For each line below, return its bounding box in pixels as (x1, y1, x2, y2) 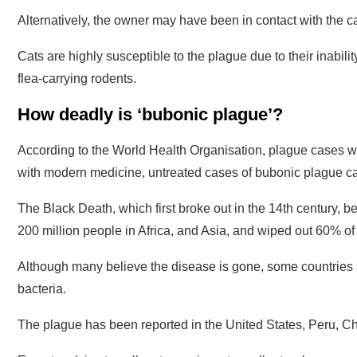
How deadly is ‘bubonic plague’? (18, 104, 283, 125)
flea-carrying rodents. (18, 72, 136, 86)
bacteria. (18, 282, 66, 296)
